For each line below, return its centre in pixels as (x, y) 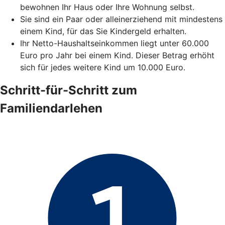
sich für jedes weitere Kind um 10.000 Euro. (103, 68)
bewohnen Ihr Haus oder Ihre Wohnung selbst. (107, 7)
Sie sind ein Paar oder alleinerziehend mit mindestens (121, 19)
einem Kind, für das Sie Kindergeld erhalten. (103, 31)
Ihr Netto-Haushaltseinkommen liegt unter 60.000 (115, 43)
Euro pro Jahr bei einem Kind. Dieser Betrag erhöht (117, 55)
